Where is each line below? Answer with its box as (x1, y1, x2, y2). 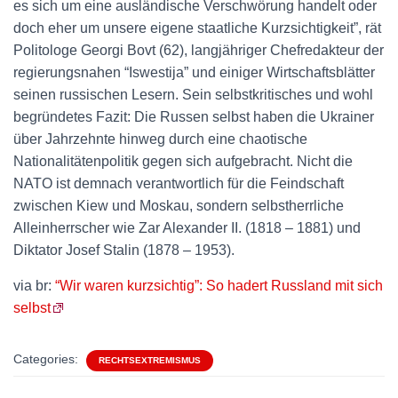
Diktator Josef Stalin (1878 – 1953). (13, 243, 235, 258)
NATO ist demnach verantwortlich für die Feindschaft (13, 176, 344, 191)
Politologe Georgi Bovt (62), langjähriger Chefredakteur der (13, 43, 384, 58)
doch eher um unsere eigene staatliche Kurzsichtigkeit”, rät (13, 20, 381, 36)
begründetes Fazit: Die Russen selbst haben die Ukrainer (13, 109, 374, 124)
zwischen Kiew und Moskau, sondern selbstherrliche (13, 198, 344, 213)
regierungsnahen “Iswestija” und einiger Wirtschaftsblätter (13, 65, 375, 80)
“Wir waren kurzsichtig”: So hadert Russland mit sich (55, 278, 383, 293)
